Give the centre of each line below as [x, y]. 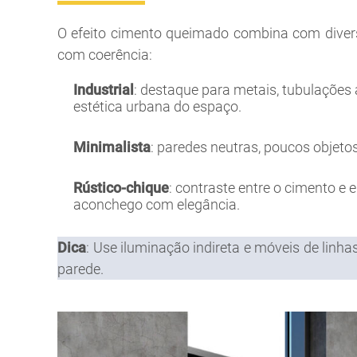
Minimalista [112, 147]
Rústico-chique [121, 187]
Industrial [104, 89]
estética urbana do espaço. [157, 106]
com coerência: [105, 54]
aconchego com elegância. [157, 204]
